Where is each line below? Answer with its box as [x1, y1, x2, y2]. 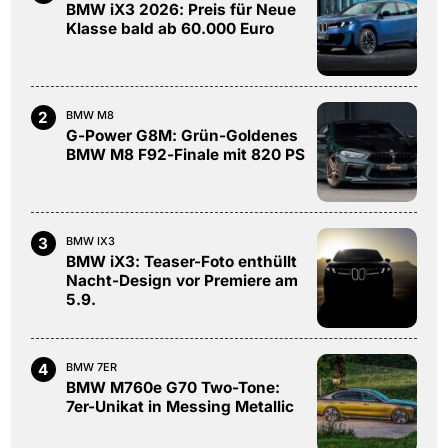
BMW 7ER [65, 359, 117, 374]
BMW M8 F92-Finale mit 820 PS [65, 144, 305, 164]
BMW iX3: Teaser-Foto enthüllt [65, 251, 297, 271]
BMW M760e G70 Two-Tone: [65, 377, 280, 397]
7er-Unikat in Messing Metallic [65, 396, 294, 416]
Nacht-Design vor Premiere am [65, 270, 298, 290]
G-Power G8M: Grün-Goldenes [65, 125, 298, 145]
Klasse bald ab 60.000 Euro [65, 18, 274, 38]
